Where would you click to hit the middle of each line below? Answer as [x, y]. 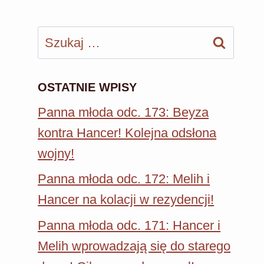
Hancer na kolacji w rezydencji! [126, 200]
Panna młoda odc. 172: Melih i [124, 179]
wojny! [56, 153]
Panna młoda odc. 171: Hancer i [129, 226]
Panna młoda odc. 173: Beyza [123, 112]
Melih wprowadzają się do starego [134, 246]
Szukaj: [59, 36]
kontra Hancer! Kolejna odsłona [127, 133]
